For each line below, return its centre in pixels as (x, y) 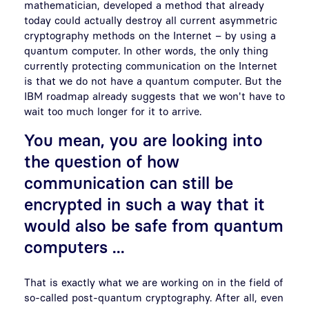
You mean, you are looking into (143, 140)
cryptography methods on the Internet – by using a (150, 35)
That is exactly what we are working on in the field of (154, 282)
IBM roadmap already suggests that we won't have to (154, 96)
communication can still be (129, 182)
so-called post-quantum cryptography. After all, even (154, 297)
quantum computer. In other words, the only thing (146, 50)
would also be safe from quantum (154, 225)
